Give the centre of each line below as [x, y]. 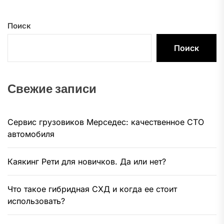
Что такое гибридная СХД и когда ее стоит [92, 189]
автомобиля [31, 134]
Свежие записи [52, 88]
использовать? [36, 201]
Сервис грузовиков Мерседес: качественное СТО [106, 122]
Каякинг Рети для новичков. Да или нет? [87, 161]
